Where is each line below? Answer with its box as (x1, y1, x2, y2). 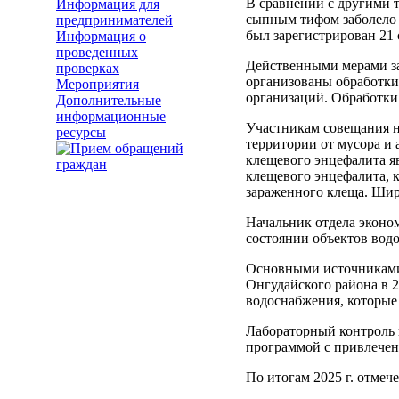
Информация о (56, 28, 146, 44)
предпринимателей (56, 12, 173, 28)
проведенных (56, 45, 138, 60)
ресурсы (56, 125, 106, 140)
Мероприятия (56, 77, 139, 92)
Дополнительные (56, 93, 161, 108)
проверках (56, 61, 119, 76)
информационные (56, 109, 166, 124)
